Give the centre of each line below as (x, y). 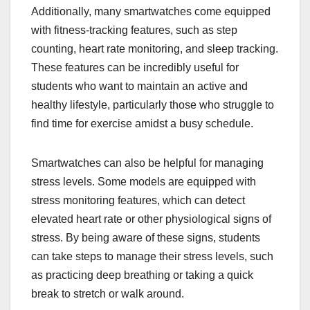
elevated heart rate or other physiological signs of (151, 219)
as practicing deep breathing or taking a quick (142, 275)
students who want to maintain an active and (139, 86)
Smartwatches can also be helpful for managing (147, 163)
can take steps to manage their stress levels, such (152, 256)
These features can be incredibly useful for (135, 67)
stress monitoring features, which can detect (138, 200)
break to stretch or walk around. (108, 293)
